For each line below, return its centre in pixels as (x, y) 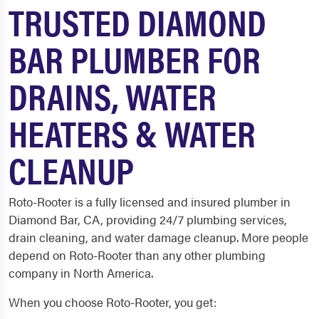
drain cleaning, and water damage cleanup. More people (158, 237)
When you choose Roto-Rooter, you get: (113, 302)
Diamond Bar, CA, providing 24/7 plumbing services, (148, 220)
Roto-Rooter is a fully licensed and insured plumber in (150, 202)
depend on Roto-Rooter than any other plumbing (137, 255)
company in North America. (81, 273)
